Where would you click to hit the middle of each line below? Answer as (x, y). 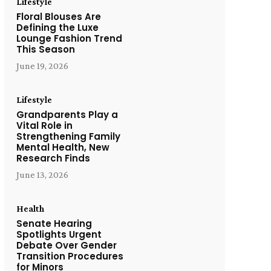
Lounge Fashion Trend (69, 38)
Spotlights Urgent (59, 234)
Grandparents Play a (67, 114)
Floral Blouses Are (58, 16)
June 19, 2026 (42, 65)
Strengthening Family (68, 136)
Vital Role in (44, 125)
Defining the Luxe (57, 27)
